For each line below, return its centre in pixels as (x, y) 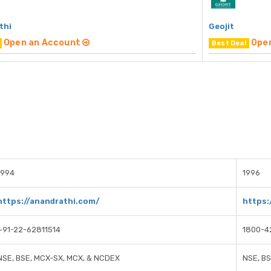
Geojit (221, 27)
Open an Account (43, 43)
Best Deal (229, 44)
